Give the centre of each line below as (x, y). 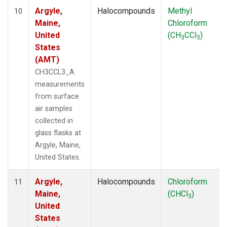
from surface (57, 96)
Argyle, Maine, (58, 145)
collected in (54, 121)
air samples (54, 108)
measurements (60, 84)
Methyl (180, 11)
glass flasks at (58, 133)
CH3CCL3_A (55, 72)
